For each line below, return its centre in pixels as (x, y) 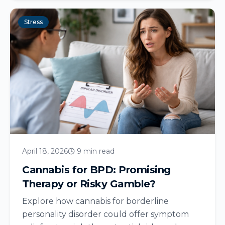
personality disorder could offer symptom (105, 214)
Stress (33, 22)
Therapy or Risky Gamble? (89, 184)
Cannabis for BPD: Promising (96, 170)
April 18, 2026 (45, 151)
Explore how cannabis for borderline (95, 201)
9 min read (96, 151)
